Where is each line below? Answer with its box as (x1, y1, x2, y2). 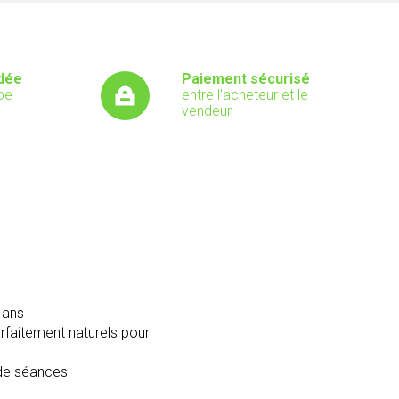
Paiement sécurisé (182, 70, 310, 87)
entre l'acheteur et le (182, 86, 308, 103)
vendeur (182, 102, 232, 119)
